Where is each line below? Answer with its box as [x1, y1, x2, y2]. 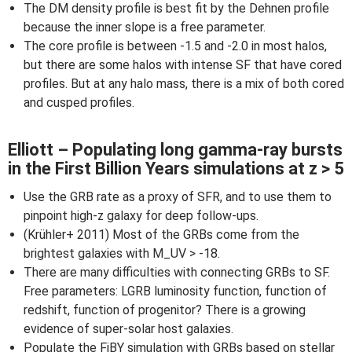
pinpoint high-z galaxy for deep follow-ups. [24, 208, 258, 223]
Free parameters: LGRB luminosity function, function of [24, 284, 327, 299]
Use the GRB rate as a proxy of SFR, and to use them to [24, 189, 332, 204]
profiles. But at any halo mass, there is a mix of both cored [24, 76, 344, 91]
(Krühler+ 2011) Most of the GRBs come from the [24, 227, 299, 242]
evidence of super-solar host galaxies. [24, 321, 233, 336]
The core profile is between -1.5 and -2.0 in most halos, [24, 38, 327, 53]
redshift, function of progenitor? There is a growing [24, 302, 306, 317]
